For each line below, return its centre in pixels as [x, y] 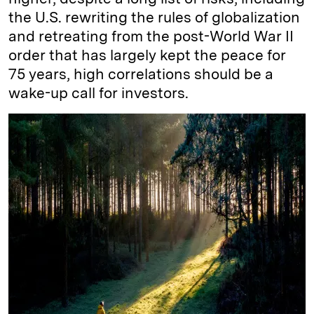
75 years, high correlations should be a [141, 74]
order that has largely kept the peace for [147, 55]
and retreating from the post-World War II [151, 36]
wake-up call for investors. [100, 93]
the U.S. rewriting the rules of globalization [154, 18]
